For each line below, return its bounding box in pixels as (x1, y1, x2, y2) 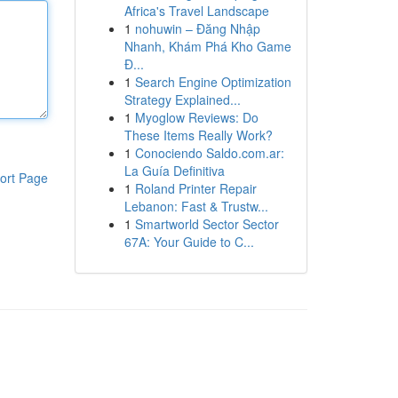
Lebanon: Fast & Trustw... (123, 197, 268, 215)
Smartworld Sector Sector (134, 215, 279, 233)
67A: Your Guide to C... (123, 233, 254, 251)
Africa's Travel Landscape (123, 2, 269, 20)
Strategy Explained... (123, 91, 241, 108)
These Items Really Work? (123, 126, 273, 144)
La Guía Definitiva (123, 162, 225, 179)
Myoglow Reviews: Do (134, 108, 259, 126)
